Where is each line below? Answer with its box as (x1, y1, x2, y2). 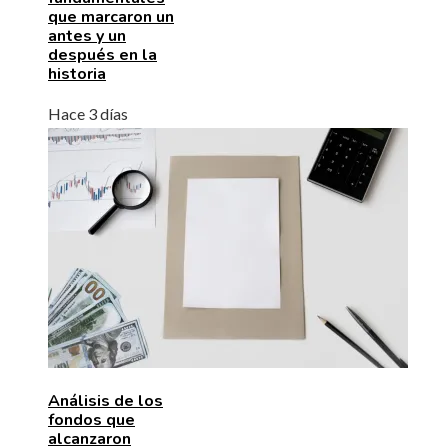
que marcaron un (48, 5, 174, 28)
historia (48, 62, 106, 85)
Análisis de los (48, 389, 163, 412)
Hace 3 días (48, 103, 128, 123)
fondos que (48, 408, 135, 431)
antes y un (48, 24, 126, 47)
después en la (48, 43, 157, 66)
